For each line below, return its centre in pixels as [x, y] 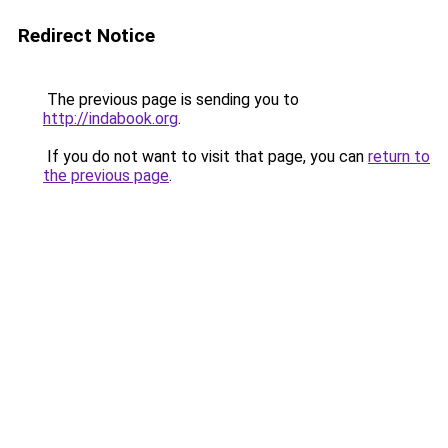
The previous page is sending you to [171, 99]
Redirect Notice [86, 35]
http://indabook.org [110, 118]
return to [399, 156]
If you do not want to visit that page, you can [205, 156]
